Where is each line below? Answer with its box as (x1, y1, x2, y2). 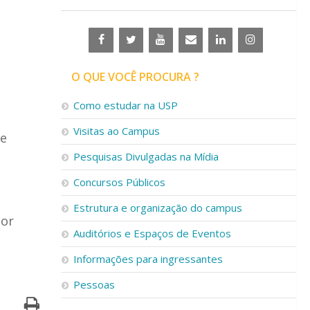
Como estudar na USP (73, 98, 178, 112)
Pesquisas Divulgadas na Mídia (73, 149, 219, 163)
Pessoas (73, 277, 115, 291)
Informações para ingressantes (73, 252, 223, 266)
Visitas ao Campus (73, 124, 160, 138)
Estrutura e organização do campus (73, 201, 242, 215)
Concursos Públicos (73, 175, 165, 189)
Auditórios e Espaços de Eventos (73, 226, 231, 240)
